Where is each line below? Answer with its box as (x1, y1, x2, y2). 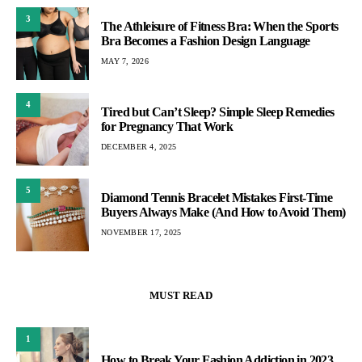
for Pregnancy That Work (101, 120, 234, 134)
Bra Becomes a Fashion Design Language (101, 34, 310, 48)
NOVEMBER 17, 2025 (101, 228, 182, 238)
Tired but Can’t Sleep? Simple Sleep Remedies (101, 105, 335, 120)
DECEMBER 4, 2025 (101, 142, 176, 152)
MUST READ (149, 288, 213, 301)
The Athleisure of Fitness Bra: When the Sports (101, 19, 339, 34)
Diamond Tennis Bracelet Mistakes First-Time (101, 191, 333, 205)
